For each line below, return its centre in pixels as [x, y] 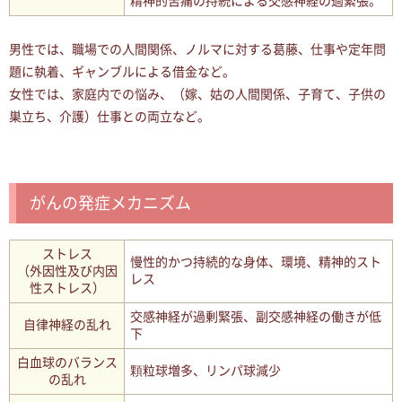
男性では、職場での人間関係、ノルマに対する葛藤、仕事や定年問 [197, 49]
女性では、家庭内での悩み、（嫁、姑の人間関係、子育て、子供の [197, 94]
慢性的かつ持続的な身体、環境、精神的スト [256, 262]
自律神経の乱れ [67, 325]
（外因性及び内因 [67, 271]
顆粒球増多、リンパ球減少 [205, 371]
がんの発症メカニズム [110, 203]
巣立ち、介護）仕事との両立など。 [109, 117]
